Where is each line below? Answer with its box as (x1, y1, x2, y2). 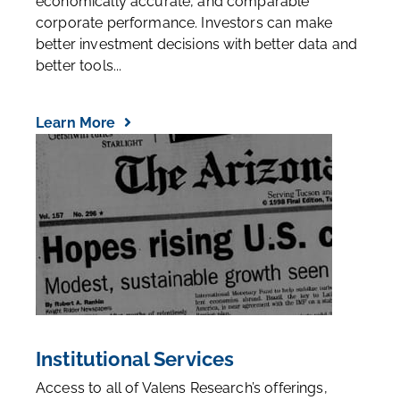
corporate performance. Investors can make (36, 14, 333, 31)
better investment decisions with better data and (36, 36, 358, 53)
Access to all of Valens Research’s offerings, (36, 379, 328, 396)
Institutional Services (36, 347, 235, 371)
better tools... (36, 57, 122, 74)
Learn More (36, 114, 120, 131)
